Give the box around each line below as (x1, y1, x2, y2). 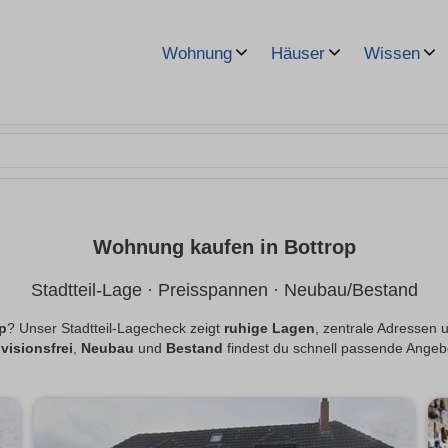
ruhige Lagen (223, 321, 315, 337)
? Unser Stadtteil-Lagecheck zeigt (6, 321, 224, 337)
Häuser (271, 44, 325, 63)
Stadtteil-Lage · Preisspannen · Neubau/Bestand (30, 280, 418, 301)
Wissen (364, 44, 420, 63)
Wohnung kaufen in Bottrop (92, 236, 356, 259)
